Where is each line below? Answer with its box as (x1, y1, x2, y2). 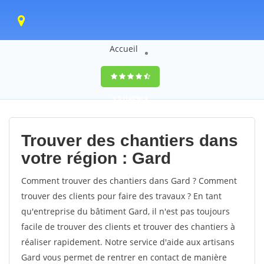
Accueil (109, 43, 138, 54)
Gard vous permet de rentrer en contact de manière (21, 252, 227, 263)
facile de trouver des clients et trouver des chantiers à (21, 221, 235, 232)
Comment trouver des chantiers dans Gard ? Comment (21, 175, 237, 186)
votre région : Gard (21, 149, 171, 167)
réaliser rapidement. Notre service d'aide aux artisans (21, 236, 235, 247)
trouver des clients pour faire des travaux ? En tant (21, 190, 222, 202)
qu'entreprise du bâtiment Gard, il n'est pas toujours (21, 206, 230, 217)
